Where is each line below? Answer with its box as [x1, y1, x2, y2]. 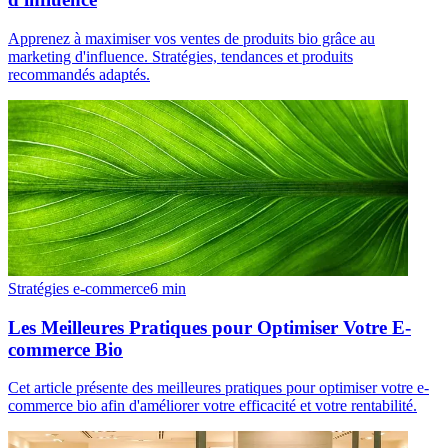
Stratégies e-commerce [8, 279, 150, 297]
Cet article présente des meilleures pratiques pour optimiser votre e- [8, 379, 429, 397]
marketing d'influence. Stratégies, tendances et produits [8, 47, 353, 65]
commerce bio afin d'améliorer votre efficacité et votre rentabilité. [8, 397, 417, 415]
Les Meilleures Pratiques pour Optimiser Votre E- [8, 316, 411, 338]
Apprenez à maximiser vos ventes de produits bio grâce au [8, 29, 375, 47]
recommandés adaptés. [8, 65, 150, 83]
